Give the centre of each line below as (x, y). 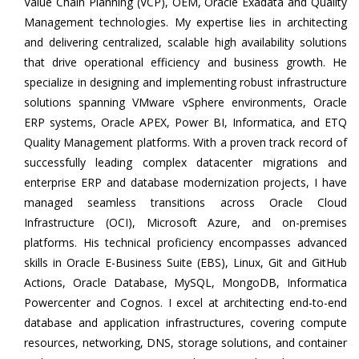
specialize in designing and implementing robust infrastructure (186, 82)
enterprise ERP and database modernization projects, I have (186, 182)
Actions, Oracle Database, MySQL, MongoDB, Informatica (186, 282)
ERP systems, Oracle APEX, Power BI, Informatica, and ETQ (186, 122)
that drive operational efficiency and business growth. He (186, 62)
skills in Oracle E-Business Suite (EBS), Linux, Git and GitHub (186, 262)
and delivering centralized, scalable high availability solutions (186, 42)
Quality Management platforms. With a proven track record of (186, 142)
